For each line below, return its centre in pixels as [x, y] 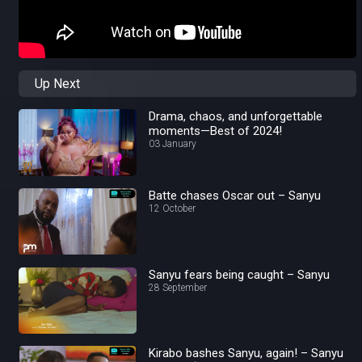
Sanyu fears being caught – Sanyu [240, 274]
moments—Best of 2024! [216, 131]
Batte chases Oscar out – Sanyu [235, 195]
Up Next [57, 84]
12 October [173, 208]
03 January [173, 144]
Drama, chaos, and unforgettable [236, 117]
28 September [178, 287]
